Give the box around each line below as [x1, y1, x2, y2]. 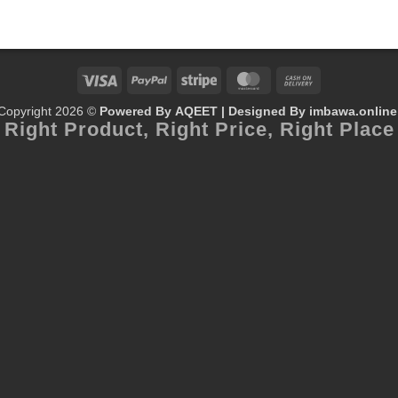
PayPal [148, 92, 187, 107]
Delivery [298, 132, 343, 147]
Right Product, [4, 117, 155, 140]
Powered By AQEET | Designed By [99, 103, 309, 118]
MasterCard [248, 92, 314, 107]
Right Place [279, 117, 394, 140]
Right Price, [155, 117, 280, 140]
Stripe [198, 92, 231, 107]
